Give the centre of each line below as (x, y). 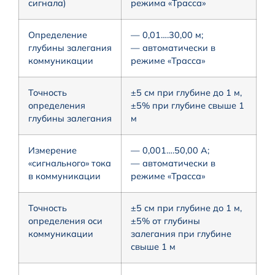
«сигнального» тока (70, 163)
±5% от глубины (165, 221)
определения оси (65, 221)
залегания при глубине (181, 234)
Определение (58, 35)
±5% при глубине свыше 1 (188, 105)
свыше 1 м (153, 246)
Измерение (52, 150)
